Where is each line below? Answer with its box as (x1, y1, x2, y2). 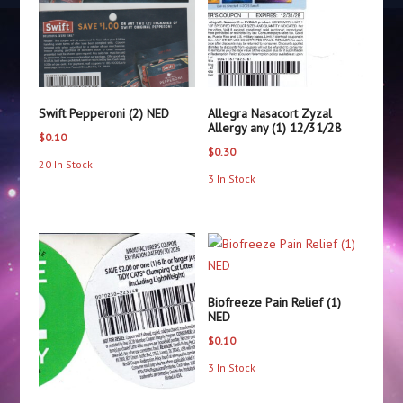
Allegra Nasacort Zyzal (208, 104, 333, 121)
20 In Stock (38, 157, 93, 171)
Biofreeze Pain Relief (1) (208, 293, 342, 310)
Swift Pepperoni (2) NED (38, 104, 169, 121)
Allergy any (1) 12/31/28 (208, 119, 343, 136)
